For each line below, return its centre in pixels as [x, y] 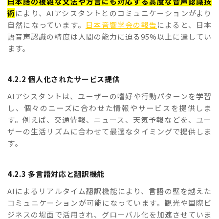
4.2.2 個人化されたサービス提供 [64, 79]
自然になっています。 [47, 24]
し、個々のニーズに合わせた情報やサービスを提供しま [109, 108]
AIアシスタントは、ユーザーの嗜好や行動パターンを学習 [109, 96]
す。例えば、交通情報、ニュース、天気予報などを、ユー [109, 119]
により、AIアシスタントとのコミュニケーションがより [114, 13]
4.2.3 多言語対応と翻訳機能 [56, 174]
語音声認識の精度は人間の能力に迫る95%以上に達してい [109, 36]
